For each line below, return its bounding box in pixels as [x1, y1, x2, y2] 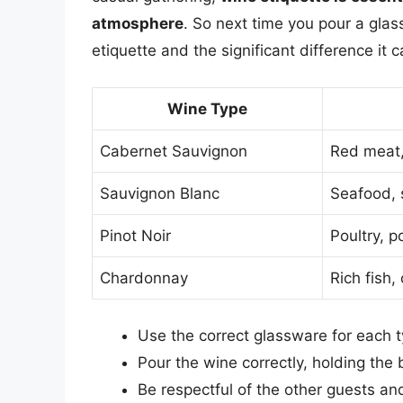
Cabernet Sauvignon [100, 141, 247, 160]
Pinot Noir [100, 226, 171, 245]
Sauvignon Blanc [100, 184, 219, 202]
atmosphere [92, 14, 184, 33]
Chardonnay [100, 268, 188, 287]
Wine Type [167, 99, 247, 118]
